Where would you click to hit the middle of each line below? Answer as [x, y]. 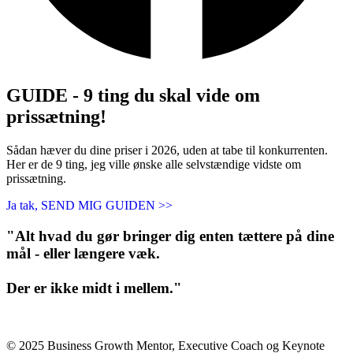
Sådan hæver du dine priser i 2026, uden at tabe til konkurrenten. [167, 150]
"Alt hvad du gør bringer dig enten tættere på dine [170, 236]
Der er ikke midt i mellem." [94, 288]
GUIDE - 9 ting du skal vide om [133, 96]
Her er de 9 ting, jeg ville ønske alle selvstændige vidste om [154, 165]
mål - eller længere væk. [83, 253]
